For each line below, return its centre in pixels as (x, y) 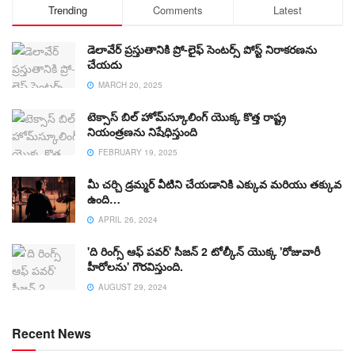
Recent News (52, 334)
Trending (67, 10)
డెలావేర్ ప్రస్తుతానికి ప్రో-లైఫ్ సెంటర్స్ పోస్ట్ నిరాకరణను (202, 50)
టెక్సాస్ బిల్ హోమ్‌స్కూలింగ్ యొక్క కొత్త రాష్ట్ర (187, 117)
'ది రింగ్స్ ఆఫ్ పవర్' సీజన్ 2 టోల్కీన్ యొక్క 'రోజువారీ (204, 252)
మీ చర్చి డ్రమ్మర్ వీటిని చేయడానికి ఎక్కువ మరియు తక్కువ (214, 184)
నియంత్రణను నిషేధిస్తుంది (142, 132)
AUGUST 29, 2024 (132, 287)
